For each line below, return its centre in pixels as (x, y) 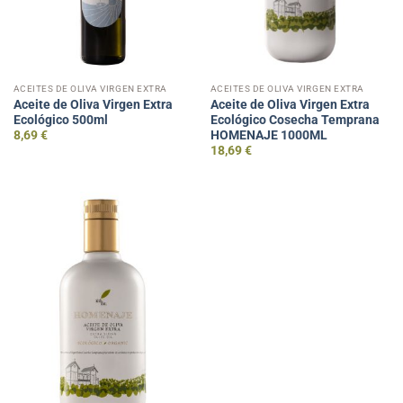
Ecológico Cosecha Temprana (295, 119)
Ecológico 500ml (60, 119)
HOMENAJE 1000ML (269, 134)
